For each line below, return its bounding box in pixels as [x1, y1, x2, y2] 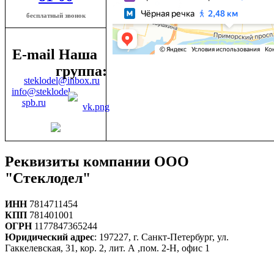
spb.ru [21, 97, 46, 108]
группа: [56, 62, 107, 79]
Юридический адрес [5, 231, 94, 242]
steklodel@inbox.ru [24, 75, 100, 86]
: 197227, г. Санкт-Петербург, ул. [94, 231, 229, 242]
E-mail [12, 46, 55, 62]
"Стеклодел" [5, 169, 91, 186]
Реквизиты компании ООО [5, 153, 189, 169]
